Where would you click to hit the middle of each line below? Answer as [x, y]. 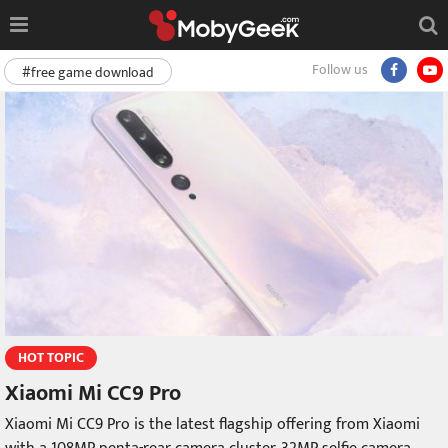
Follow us [340, 69]
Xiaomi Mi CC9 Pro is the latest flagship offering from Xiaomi [212, 425]
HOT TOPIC [51, 358]
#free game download [88, 72]
